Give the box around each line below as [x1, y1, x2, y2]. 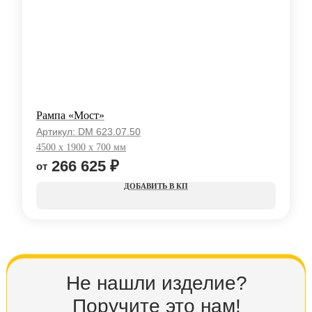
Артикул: [36, 126, 78, 138]
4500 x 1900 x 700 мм [36, 142, 126, 153]
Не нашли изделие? [66, 272, 247, 295]
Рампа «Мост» [36, 109, 104, 122]
